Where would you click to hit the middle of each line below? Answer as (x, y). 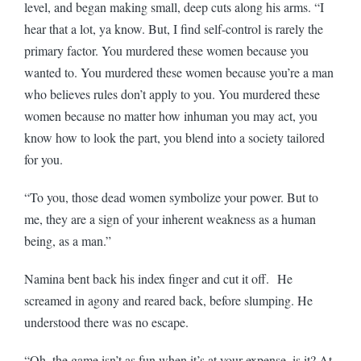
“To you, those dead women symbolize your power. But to (171, 197)
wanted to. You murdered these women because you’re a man (179, 72)
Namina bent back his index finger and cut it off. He (158, 278)
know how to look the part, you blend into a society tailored (174, 137)
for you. (44, 159)
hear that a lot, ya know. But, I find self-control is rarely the (174, 28)
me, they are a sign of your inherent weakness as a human (170, 218)
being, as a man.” (70, 240)
